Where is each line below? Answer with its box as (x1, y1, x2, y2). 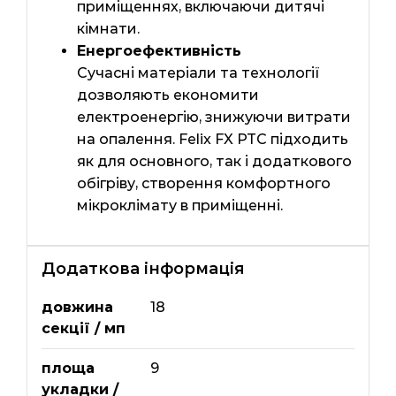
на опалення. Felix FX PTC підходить (76, 131, 348, 148)
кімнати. (76, 20, 140, 38)
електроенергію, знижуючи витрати (76, 109, 351, 126)
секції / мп (41, 320, 126, 338)
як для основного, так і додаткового (76, 153, 352, 171)
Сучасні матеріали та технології (76, 65, 320, 82)
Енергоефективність (76, 42, 241, 60)
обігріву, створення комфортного (76, 175, 331, 193)
